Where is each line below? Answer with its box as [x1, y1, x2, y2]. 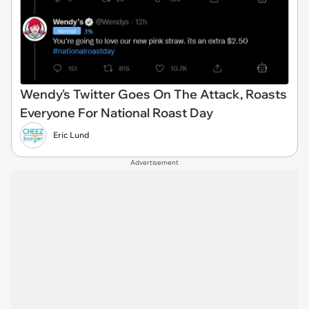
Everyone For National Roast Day [20, 104, 213, 121]
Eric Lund [53, 129, 90, 140]
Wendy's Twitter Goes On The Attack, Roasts [20, 86, 287, 102]
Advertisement [130, 157, 179, 167]
